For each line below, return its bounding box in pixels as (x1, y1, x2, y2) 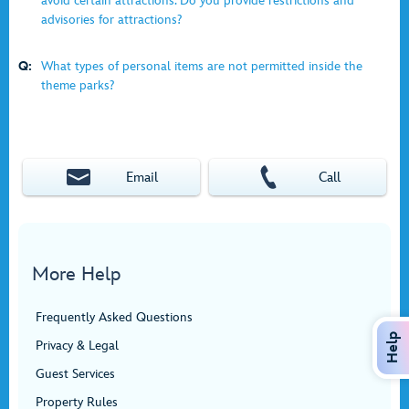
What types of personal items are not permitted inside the (41, 58, 362, 74)
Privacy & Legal (36, 338, 119, 353)
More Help (32, 263, 121, 286)
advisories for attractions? (41, 12, 182, 27)
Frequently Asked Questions (36, 309, 193, 325)
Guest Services (36, 366, 115, 382)
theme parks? (41, 78, 114, 93)
